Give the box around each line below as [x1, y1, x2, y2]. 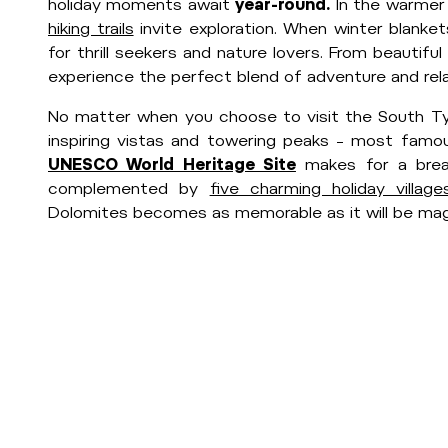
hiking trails [48, 19, 134, 38]
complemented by [48, 179, 210, 198]
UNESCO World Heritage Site [48, 155, 296, 174]
